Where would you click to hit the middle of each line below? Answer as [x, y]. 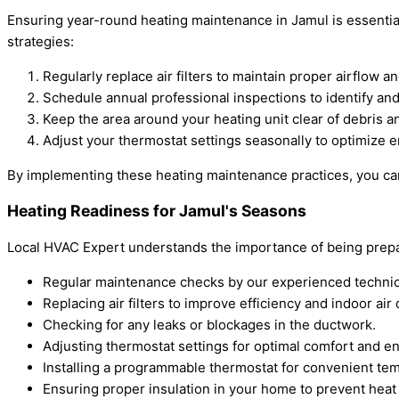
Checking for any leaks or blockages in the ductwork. [209, 324]
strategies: [41, 41]
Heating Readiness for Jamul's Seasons [157, 211]
